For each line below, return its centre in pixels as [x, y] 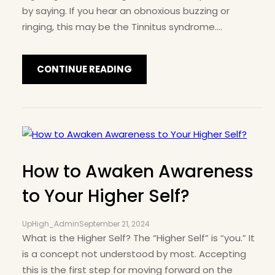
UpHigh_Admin [51, 224]
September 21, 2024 [114, 224]
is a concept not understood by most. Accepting [134, 254]
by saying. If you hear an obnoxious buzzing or [126, 11]
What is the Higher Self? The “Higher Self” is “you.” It [138, 238]
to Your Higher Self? [106, 196]
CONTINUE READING [84, 69]
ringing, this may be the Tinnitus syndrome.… [122, 27]
